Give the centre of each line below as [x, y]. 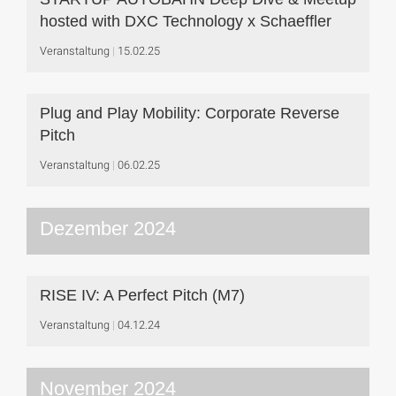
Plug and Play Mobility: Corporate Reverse [190, 113]
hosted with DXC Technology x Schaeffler [186, 21]
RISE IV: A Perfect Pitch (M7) [142, 295]
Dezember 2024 [108, 228]
